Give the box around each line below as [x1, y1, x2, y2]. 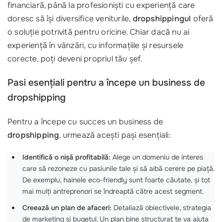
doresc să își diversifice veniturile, [7, 13, 133, 24]
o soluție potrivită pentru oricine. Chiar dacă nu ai [7, 27, 190, 37]
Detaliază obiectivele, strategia [111, 203, 211, 212]
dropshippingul [132, 13, 191, 24]
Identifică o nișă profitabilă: [22, 153, 111, 162]
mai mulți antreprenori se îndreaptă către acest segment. [22, 187, 204, 196]
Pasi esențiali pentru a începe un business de [7, 77, 205, 89]
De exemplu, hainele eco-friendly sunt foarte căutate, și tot [22, 175, 210, 184]
